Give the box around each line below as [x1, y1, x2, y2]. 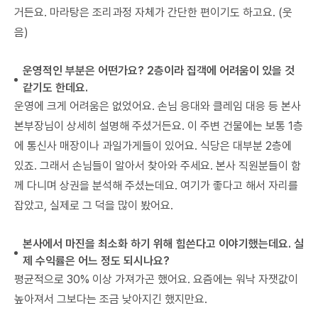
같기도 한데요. [23, 81, 88, 95]
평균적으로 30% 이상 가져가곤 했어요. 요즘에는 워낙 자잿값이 [14, 273, 298, 287]
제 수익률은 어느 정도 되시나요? [23, 254, 170, 268]
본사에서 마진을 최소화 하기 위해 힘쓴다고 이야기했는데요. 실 [23, 237, 304, 251]
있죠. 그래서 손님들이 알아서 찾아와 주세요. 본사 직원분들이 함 [14, 159, 301, 173]
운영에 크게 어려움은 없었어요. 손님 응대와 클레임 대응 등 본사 [14, 99, 301, 114]
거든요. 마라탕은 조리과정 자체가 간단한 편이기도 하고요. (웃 [14, 6, 292, 20]
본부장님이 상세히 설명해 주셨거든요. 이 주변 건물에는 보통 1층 [14, 119, 303, 133]
